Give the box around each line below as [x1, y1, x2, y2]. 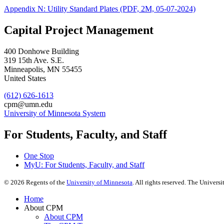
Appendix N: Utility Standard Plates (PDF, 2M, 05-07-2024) [4, 4, 195, 13]
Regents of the [24, 178, 66, 186]
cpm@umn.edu [4, 100, 52, 109]
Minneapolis [4, 65, 43, 74]
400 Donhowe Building [4, 47, 79, 56]
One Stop [24, 151, 54, 160]
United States [4, 74, 46, 83]
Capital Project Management [4, 23, 153, 37]
